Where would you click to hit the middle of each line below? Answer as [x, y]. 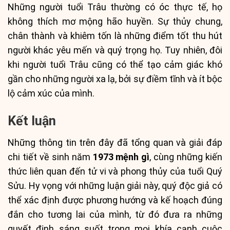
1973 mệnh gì [121, 157]
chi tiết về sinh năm [50, 157]
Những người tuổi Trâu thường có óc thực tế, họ [115, 7]
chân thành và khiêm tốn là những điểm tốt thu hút [115, 36]
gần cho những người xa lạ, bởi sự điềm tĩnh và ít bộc [115, 79]
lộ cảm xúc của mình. [51, 93]
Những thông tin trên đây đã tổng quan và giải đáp [115, 143]
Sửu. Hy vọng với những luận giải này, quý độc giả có [115, 186]
